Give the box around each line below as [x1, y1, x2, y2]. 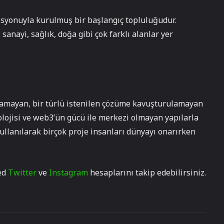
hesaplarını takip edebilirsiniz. [88, 167, 206, 178]
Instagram [49, 167, 88, 178]
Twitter [8, 167, 36, 178]
